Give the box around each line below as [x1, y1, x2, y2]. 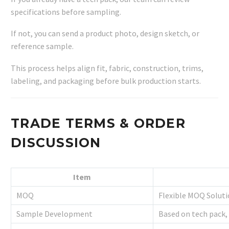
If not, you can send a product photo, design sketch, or [11, 28, 199, 39]
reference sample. [11, 41, 74, 52]
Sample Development [16, 208, 93, 219]
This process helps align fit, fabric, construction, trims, [11, 62, 203, 73]
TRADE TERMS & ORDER [11, 115, 186, 131]
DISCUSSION [11, 134, 101, 150]
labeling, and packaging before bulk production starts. [11, 75, 201, 86]
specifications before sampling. [11, 6, 121, 17]
